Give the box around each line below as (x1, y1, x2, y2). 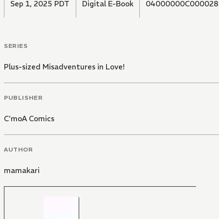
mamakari (4, 165, 40, 175)
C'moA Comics (4, 113, 54, 123)
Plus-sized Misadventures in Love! (4, 62, 125, 72)
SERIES (4, 42, 28, 50)
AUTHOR (4, 145, 33, 153)
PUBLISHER (4, 93, 43, 101)
